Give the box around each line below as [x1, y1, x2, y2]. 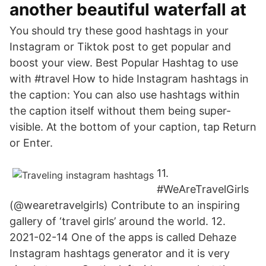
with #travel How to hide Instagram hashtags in [9, 72, 249, 85]
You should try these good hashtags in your [9, 24, 229, 37]
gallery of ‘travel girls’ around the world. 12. [9, 215, 226, 227]
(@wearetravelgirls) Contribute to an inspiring [9, 199, 240, 211]
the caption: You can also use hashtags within [9, 88, 240, 101]
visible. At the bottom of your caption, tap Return [9, 121, 256, 133]
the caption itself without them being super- [9, 104, 231, 117]
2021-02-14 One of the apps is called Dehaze [9, 231, 236, 243]
